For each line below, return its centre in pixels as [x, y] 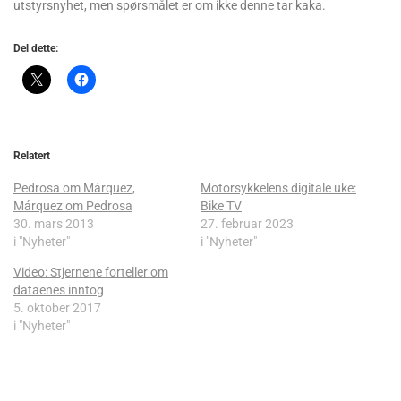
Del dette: [36, 49]
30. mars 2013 [54, 224]
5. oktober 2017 [57, 308]
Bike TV [221, 206]
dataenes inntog [59, 290]
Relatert [32, 156]
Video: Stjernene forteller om [91, 273]
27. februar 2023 [247, 224]
